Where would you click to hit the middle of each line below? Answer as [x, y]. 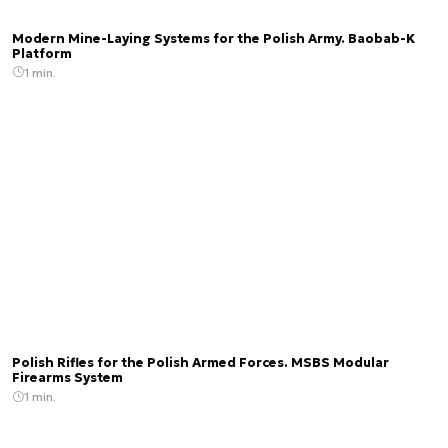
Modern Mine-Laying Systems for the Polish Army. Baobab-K [213, 38]
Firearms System [67, 378]
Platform [42, 53]
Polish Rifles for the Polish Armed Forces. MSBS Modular [200, 363]
